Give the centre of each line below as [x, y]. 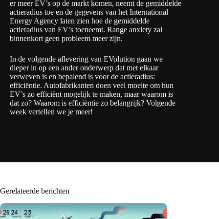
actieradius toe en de [42, 12]
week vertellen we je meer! [51, 111]
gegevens [89, 12]
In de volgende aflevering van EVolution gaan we [86, 59]
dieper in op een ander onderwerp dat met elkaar [84, 67]
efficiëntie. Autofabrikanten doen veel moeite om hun [92, 85]
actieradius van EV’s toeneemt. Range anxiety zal [86, 29]
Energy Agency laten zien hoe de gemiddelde [80, 21]
